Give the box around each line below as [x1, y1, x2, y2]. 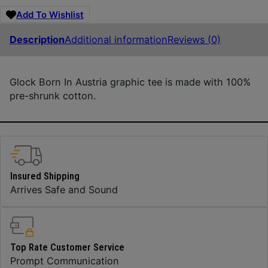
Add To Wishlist [16, 8, 84, 20]
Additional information [64, 33, 167, 45]
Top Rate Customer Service [10, 242, 124, 254]
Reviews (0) [167, 33, 221, 45]
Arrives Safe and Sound [10, 184, 118, 196]
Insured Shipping [10, 170, 80, 182]
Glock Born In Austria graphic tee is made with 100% [9, 75, 251, 88]
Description [9, 33, 65, 45]
